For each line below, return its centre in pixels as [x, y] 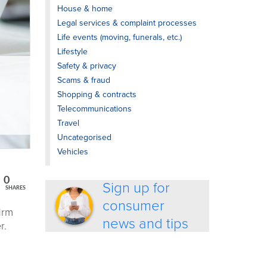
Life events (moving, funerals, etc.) [119, 37]
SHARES [15, 188]
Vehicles [73, 152]
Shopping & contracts [97, 94]
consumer [134, 206]
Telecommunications [94, 109]
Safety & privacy [87, 66]
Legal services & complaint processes [127, 23]
